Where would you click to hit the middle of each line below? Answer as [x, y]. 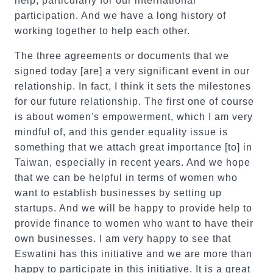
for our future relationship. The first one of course [134, 101]
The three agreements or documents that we [122, 56]
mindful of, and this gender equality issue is [121, 132]
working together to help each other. [102, 31]
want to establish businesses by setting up [118, 193]
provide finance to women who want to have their [134, 223]
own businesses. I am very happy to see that [123, 239]
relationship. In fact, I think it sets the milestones [133, 86]
